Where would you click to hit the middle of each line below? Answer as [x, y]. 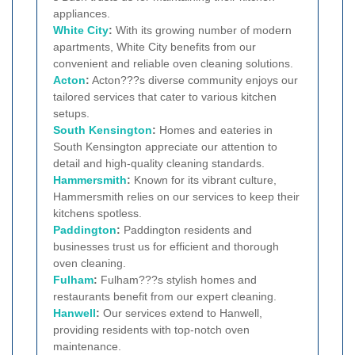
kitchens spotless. [97, 214]
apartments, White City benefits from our [155, 47]
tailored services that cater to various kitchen [165, 97]
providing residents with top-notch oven [151, 330]
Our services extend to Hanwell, [181, 313]
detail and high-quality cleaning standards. [159, 164]
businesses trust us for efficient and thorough [166, 247]
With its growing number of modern [202, 31]
